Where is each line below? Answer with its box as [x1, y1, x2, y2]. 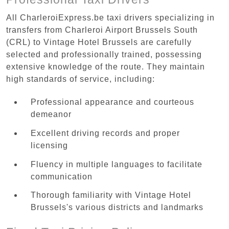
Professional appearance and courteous [31, 97, 194, 106]
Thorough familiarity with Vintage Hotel [31, 191, 191, 200]
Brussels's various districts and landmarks [31, 203, 203, 212]
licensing [31, 141, 68, 150]
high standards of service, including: [6, 74, 155, 83]
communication [31, 172, 93, 181]
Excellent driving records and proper [31, 128, 180, 138]
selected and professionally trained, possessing [6, 50, 202, 59]
